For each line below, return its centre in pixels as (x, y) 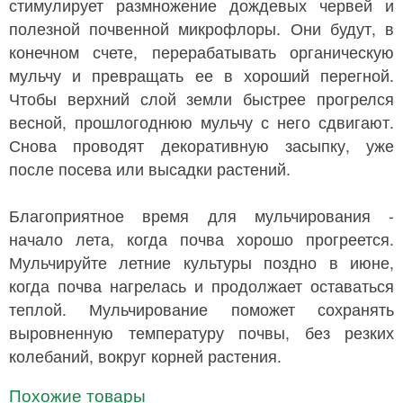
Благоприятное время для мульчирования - (201, 215)
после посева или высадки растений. (150, 168)
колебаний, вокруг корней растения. (145, 355)
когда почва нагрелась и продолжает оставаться (201, 285)
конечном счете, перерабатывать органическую (201, 51)
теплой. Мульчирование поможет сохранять (201, 309)
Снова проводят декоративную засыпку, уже (201, 145)
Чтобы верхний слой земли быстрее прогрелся (201, 98)
